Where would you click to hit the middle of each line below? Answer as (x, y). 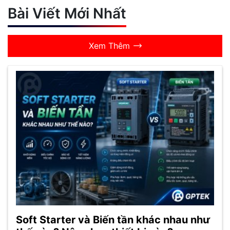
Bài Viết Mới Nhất (67, 14)
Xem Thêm (109, 46)
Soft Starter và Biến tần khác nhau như (113, 219)
